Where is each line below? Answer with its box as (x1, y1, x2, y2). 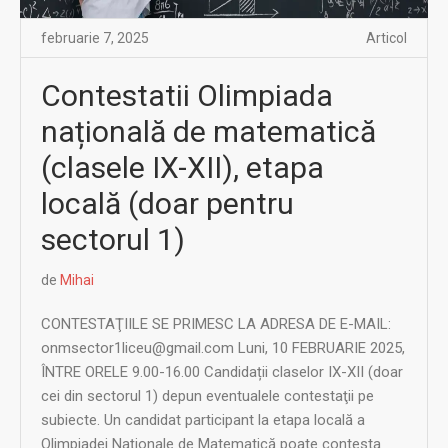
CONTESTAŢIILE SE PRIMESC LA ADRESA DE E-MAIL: (41, 314, 391, 333)
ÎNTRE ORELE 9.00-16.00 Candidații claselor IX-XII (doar (41, 362, 403, 381)
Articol (366, 29, 407, 46)
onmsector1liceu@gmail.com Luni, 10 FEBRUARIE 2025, (41, 338, 405, 357)
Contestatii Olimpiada (41, 77, 333, 113)
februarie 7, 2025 (41, 29, 149, 46)
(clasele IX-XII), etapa (41, 149, 324, 185)
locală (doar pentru (41, 185, 294, 221)
